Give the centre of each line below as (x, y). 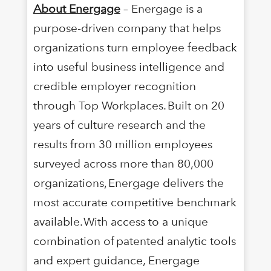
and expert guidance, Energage (116, 260)
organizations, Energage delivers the (128, 183)
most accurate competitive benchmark (135, 202)
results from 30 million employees (122, 144)
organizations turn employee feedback (135, 47)
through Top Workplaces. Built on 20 (129, 105)
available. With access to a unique (120, 221)
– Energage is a (161, 8)
